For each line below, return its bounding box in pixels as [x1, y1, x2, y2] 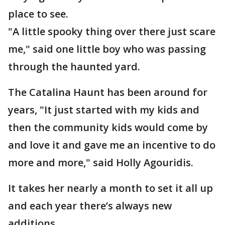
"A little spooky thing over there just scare [8, 25, 215, 38]
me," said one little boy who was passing [8, 42, 206, 56]
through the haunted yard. [8, 60, 140, 73]
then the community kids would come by [8, 121, 208, 134]
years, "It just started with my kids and [8, 103, 199, 117]
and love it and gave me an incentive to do [8, 138, 215, 152]
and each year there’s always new [8, 199, 172, 212]
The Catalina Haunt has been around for [8, 85, 207, 99]
